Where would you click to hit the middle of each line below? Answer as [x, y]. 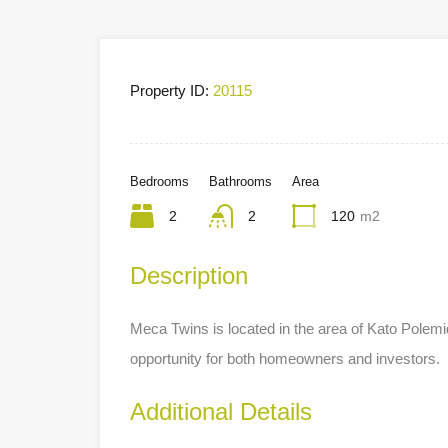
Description [189, 275]
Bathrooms [240, 181]
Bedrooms [159, 181]
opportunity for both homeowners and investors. [285, 358]
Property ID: [169, 90]
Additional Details [221, 411]
